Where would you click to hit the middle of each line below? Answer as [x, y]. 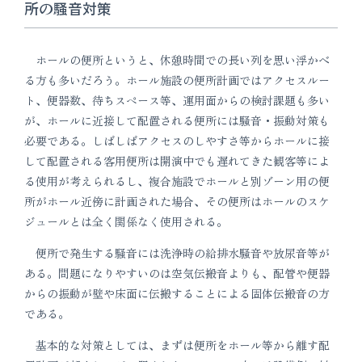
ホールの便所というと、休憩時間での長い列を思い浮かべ [177, 60]
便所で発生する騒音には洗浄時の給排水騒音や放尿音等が [177, 253]
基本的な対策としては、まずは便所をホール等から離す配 [177, 345]
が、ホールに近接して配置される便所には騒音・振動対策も [177, 121]
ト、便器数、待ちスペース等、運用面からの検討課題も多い [177, 101]
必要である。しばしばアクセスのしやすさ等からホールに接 [177, 141]
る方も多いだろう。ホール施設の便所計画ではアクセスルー [177, 80]
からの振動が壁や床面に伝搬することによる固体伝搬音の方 [177, 294]
